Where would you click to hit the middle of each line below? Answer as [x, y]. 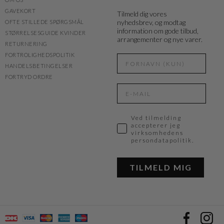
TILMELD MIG [160, 167]
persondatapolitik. [162, 140]
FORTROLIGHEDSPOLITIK [40, 55]
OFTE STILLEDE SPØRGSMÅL [44, 22]
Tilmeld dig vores [142, 14]
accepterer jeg [156, 125]
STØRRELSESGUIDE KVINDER [45, 33]
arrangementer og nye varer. [160, 39]
